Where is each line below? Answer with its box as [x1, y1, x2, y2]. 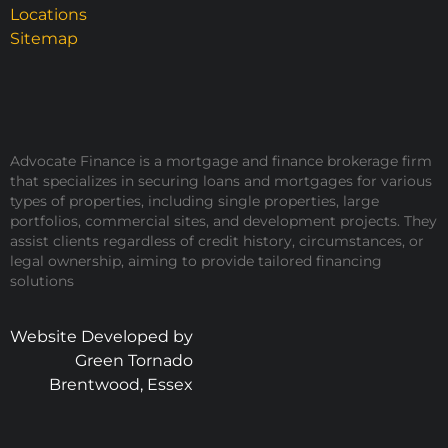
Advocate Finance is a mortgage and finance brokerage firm [10, 151, 432, 170]
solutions [10, 271, 74, 290]
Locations [10, 4, 87, 24]
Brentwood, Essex [49, 374, 193, 394]
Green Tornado [75, 350, 193, 370]
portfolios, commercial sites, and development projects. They [10, 211, 437, 230]
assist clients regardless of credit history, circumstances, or [10, 231, 424, 250]
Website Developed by [10, 326, 193, 346]
